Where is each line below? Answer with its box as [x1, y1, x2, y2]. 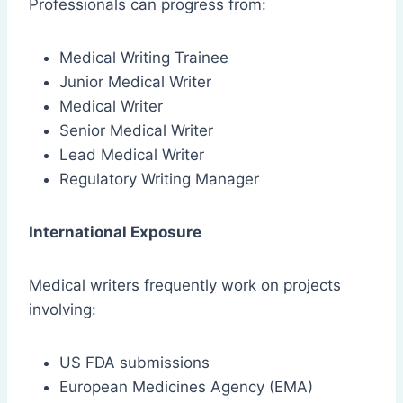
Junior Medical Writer [59, 73, 211, 92]
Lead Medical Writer [59, 146, 204, 165]
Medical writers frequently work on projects [29, 276, 341, 295]
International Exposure [29, 223, 201, 242]
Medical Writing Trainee [59, 49, 228, 67]
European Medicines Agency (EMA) [59, 378, 313, 397]
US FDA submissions [59, 354, 210, 372]
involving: [29, 300, 96, 319]
